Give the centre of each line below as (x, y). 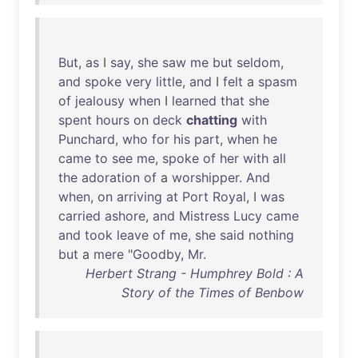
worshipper (205, 177)
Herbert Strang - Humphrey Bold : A (195, 273)
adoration (111, 177)
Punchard (87, 139)
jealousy (100, 101)
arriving (139, 197)
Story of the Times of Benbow (213, 292)
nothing (271, 235)
